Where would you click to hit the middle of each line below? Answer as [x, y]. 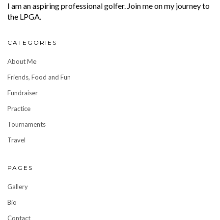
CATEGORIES [32, 42]
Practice [19, 108]
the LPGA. [24, 16]
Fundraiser [23, 93]
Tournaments [27, 124]
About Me [22, 61]
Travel [16, 140]
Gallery [18, 186]
